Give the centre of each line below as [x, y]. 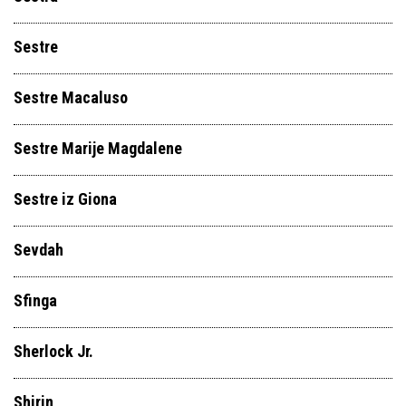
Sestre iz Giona [65, 199]
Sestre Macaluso [71, 97]
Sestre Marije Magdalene [98, 148]
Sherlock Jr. [53, 351]
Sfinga [35, 300]
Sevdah [39, 250]
